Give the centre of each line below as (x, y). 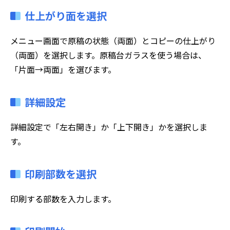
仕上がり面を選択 (66, 15)
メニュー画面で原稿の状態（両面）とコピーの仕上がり (113, 40)
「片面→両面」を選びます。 (63, 69)
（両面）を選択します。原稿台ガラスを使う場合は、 (108, 55)
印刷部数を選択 (61, 174)
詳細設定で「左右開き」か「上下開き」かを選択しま (109, 127)
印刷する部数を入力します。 (63, 198)
